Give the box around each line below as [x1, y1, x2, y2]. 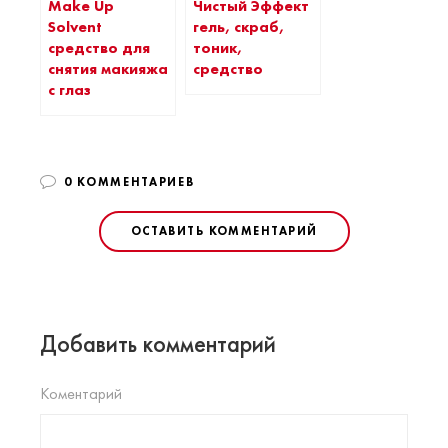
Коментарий [40, 383, 122, 405]
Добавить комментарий [40, 328, 276, 360]
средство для [48, 38, 150, 59]
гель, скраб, [193, 16, 284, 37]
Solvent [48, 17, 102, 38]
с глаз [48, 80, 91, 101]
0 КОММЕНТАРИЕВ [63, 174, 195, 191]
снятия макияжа [48, 59, 168, 80]
